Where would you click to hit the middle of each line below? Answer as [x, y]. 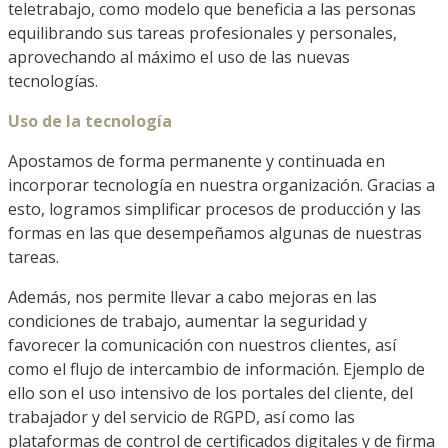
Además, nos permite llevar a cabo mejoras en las [192, 296]
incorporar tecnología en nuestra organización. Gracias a [221, 184]
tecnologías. [53, 80]
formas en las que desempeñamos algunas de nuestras [215, 232]
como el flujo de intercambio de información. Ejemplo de [216, 368]
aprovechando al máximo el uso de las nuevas [179, 56]
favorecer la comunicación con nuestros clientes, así [202, 344]
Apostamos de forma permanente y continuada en [196, 160]
